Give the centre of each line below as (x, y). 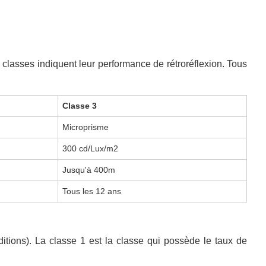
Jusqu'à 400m (89, 170)
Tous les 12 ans (92, 191)
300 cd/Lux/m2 (91, 148)
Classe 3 (80, 105)
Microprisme (86, 127)
